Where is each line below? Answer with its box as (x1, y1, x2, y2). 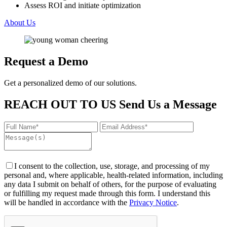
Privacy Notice (129, 198, 177, 207)
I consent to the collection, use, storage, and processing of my (14, 162, 210, 170)
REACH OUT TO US (4, 98, 119, 111)
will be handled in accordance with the (4, 198, 129, 207)
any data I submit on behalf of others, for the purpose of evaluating (4, 180, 216, 188)
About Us (4, 18, 35, 27)
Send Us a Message (119, 98, 217, 111)
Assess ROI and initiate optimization (24, 1, 141, 10)
